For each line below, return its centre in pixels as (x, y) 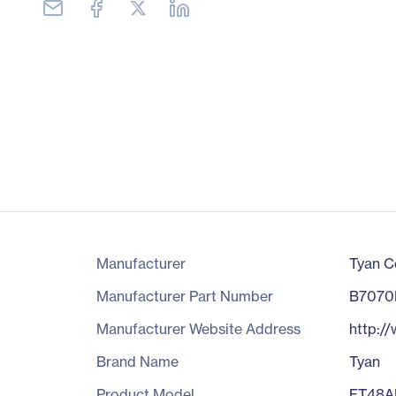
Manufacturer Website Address (198, 329)
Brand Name (137, 362)
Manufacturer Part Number (184, 296)
